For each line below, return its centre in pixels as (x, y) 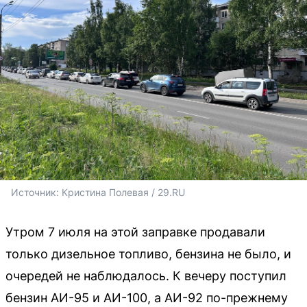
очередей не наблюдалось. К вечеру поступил (146, 275)
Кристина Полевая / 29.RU (125, 192)
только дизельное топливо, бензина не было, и (148, 254)
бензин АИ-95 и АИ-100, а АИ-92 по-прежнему (147, 297)
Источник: (36, 192)
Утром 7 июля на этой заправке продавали (135, 232)
